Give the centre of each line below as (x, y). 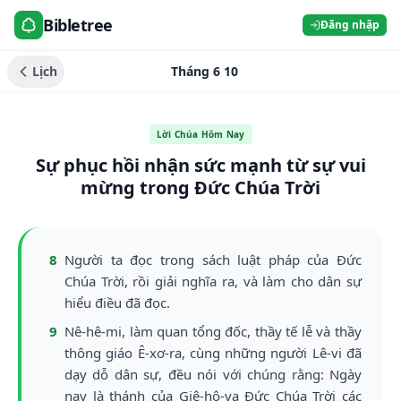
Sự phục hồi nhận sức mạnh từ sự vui (200, 165)
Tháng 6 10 (204, 71)
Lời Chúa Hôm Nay (200, 134)
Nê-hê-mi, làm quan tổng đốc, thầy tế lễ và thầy (213, 331)
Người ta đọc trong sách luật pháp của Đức (213, 260)
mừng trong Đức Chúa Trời (200, 188)
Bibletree (78, 25)
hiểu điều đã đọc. (117, 303)
